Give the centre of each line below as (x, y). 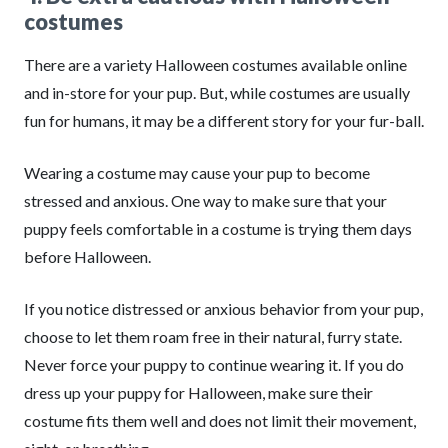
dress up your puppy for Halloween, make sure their (198, 392)
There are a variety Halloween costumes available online (215, 64)
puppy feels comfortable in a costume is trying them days (218, 228)
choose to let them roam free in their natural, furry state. (213, 336)
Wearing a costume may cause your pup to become (197, 172)
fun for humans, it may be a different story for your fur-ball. (224, 120)
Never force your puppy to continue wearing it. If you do (214, 364)
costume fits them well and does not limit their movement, (220, 420)
